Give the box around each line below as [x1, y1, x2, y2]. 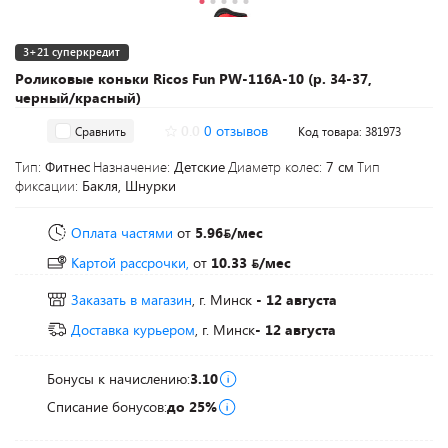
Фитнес [45, 157, 90, 176]
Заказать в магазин [71, 290, 192, 309]
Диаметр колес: [228, 157, 326, 176]
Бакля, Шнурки [82, 176, 176, 195]
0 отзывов [203, 121, 268, 140]
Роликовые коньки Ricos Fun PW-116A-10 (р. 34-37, [15, 69, 372, 88]
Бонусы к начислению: [47, 369, 190, 388]
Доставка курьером [71, 320, 195, 339]
